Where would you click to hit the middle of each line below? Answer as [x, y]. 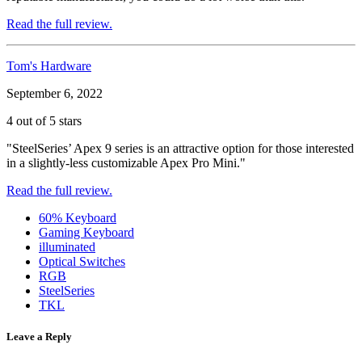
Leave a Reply [39, 336]
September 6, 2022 [55, 93]
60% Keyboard [78, 217]
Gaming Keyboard [86, 232]
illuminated [67, 246]
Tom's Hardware [49, 65]
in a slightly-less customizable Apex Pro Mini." [126, 162]
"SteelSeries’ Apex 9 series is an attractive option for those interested [180, 148]
